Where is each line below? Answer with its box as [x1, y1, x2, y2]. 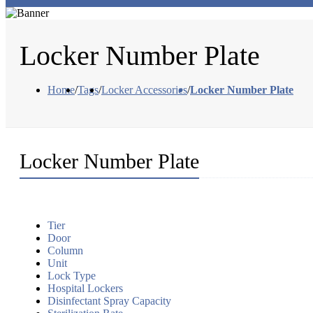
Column [48, 245, 83, 257]
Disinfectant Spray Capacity [48, 295, 171, 307]
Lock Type [48, 270, 96, 282]
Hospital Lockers [48, 282, 123, 295]
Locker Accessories [101, 84, 187, 96]
